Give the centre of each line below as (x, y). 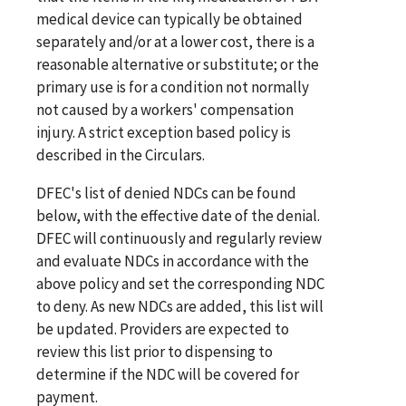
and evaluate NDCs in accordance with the (173, 261)
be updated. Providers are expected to (163, 329)
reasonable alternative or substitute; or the (178, 64)
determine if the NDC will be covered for (168, 374)
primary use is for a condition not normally (173, 87)
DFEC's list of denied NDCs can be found (166, 193)
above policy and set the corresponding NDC (180, 283)
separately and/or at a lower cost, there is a (175, 41)
